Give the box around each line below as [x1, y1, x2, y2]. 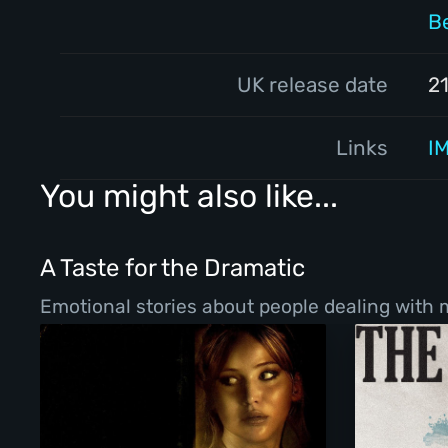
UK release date [236, 73, 388, 98]
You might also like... [40, 177, 339, 216]
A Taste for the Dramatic [40, 253, 306, 282]
